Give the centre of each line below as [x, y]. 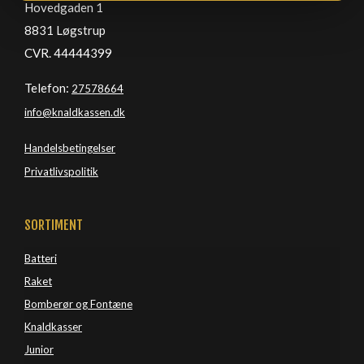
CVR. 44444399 [68, 53]
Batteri [41, 258]
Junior [39, 349]
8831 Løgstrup [65, 30]
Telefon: [48, 88]
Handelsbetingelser [70, 148]
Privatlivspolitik [61, 171]
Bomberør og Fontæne [78, 304]
